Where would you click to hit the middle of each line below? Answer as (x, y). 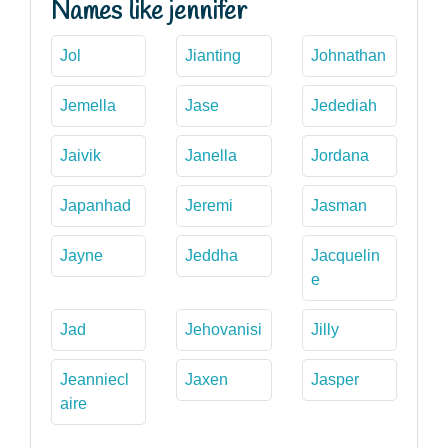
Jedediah (343, 105)
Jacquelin (345, 255)
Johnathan (348, 55)
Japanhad (95, 205)
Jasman (338, 205)
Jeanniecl (94, 379)
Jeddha (212, 255)
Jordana (339, 155)
